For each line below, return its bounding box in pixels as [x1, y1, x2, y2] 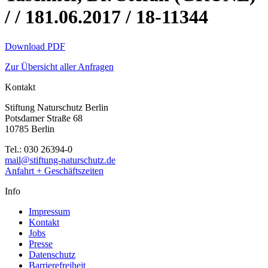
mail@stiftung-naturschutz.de [5, 154, 115, 165]
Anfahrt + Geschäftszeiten [5, 165, 103, 176]
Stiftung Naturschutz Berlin [5, 102, 108, 112]
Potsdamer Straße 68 [5, 112, 83, 123]
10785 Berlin [5, 123, 54, 134]
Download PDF [5, 41, 65, 51]
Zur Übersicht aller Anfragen [5, 61, 114, 72]
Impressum [29, 206, 70, 217]
